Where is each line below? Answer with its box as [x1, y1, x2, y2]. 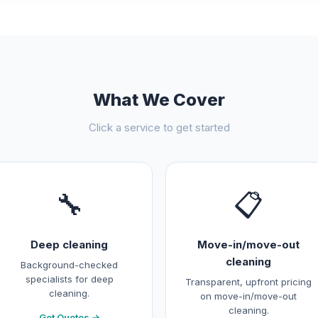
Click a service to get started [88, 121, 230, 134]
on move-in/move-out [200, 290, 297, 302]
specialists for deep [25, 273, 114, 285]
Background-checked [21, 259, 119, 270]
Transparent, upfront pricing [185, 276, 312, 287]
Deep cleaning [31, 238, 109, 251]
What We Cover [93, 89, 225, 110]
